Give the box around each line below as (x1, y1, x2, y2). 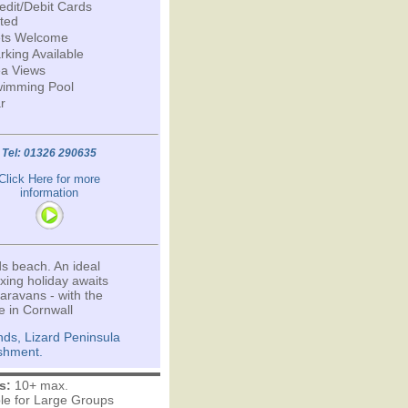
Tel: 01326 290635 (2, 147, 97, 159)
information (20, 186, 78, 199)
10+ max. (10, 378, 68, 393)
